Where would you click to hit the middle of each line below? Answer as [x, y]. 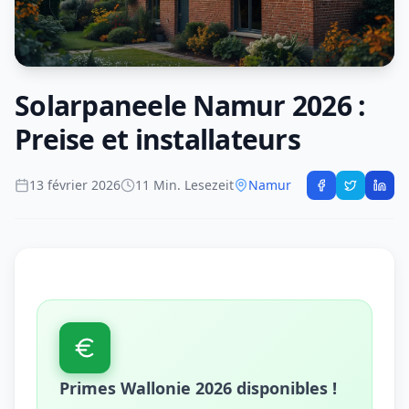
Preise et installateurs [157, 139]
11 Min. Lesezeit [184, 184]
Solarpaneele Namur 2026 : [190, 105]
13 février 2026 [75, 184]
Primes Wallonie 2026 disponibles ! [198, 388]
